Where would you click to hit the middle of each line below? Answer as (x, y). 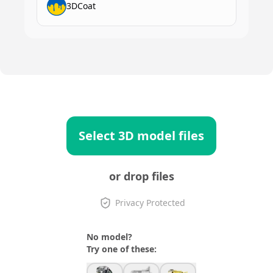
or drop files (141, 176)
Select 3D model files (141, 136)
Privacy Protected (150, 203)
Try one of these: (122, 249)
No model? (109, 237)
